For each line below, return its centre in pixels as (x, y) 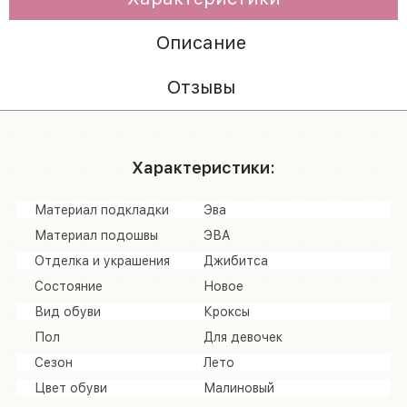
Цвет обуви (71, 387)
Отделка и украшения (102, 260)
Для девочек (243, 337)
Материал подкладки (102, 209)
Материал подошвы (96, 235)
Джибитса (236, 260)
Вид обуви (68, 311)
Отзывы (201, 87)
